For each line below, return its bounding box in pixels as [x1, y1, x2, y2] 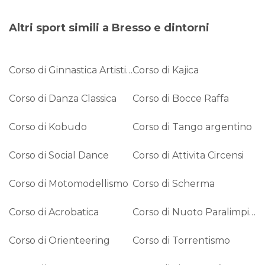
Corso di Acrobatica [9, 206, 99, 218]
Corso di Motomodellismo [9, 177, 128, 189]
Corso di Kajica [132, 64, 199, 76]
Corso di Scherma [132, 177, 215, 189]
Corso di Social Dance [9, 149, 109, 161]
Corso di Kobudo [9, 121, 87, 132]
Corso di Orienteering [9, 234, 110, 246]
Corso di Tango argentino [132, 121, 252, 132]
